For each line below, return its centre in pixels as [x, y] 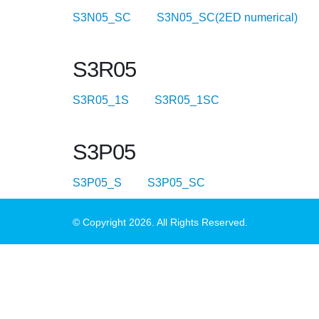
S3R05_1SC [198, 100]
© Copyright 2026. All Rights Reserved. [160, 222]
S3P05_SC [188, 183]
